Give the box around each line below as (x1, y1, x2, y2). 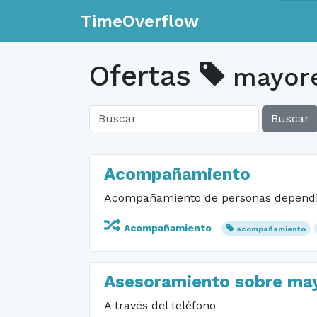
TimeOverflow (81, 11, 199, 31)
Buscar (271, 112, 309, 125)
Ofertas (89, 59, 200, 93)
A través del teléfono (104, 299, 216, 312)
